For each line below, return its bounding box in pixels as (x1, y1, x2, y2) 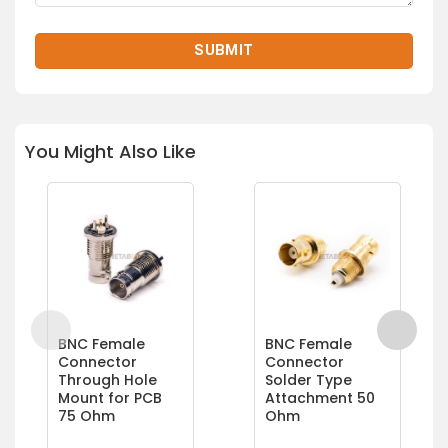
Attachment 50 (265, 387, 375, 408)
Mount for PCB (57, 387, 162, 408)
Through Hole (57, 369, 157, 390)
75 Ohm (57, 405, 115, 426)
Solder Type (265, 369, 352, 390)
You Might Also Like (25, 139, 196, 165)
